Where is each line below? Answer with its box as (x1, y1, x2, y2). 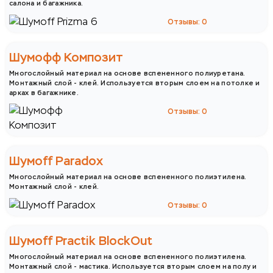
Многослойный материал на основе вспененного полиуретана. (9, 68, 246, 77)
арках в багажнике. (9, 88, 79, 97)
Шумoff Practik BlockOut (9, 233, 152, 249)
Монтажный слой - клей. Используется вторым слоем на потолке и (9, 78, 260, 87)
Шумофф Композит (9, 49, 123, 65)
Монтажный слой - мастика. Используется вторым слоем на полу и (9, 261, 257, 271)
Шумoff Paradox (9, 153, 103, 169)
